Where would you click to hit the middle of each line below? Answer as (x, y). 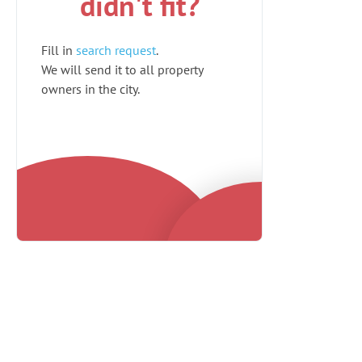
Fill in (59, 50)
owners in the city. (90, 89)
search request (116, 50)
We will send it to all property (122, 69)
